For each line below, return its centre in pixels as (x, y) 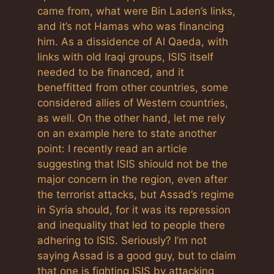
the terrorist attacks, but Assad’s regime (136, 194)
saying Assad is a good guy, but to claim (137, 256)
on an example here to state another (127, 133)
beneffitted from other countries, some (133, 87)
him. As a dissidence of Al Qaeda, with (133, 42)
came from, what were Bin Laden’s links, (136, 11)
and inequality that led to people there (131, 225)
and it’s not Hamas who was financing (131, 26)
